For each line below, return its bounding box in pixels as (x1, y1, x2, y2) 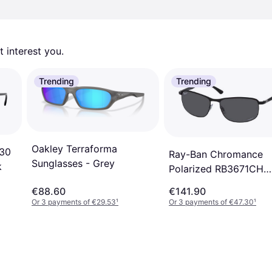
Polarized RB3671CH (169, 162, 263, 175)
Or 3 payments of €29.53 (32, 197, 116, 206)
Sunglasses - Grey (32, 157, 115, 170)
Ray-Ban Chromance (169, 148, 263, 160)
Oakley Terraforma (32, 143, 117, 155)
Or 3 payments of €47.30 (169, 197, 254, 206)
